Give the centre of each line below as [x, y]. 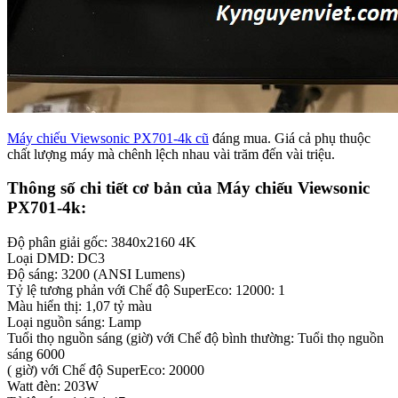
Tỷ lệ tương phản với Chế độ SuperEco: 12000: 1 [146, 291]
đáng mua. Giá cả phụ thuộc [290, 138]
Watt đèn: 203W [53, 386]
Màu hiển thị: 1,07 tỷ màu [80, 306]
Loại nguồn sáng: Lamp [74, 322]
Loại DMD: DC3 [56, 259]
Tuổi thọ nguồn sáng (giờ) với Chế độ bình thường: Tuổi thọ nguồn [195, 338]
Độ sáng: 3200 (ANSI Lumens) [96, 275]
